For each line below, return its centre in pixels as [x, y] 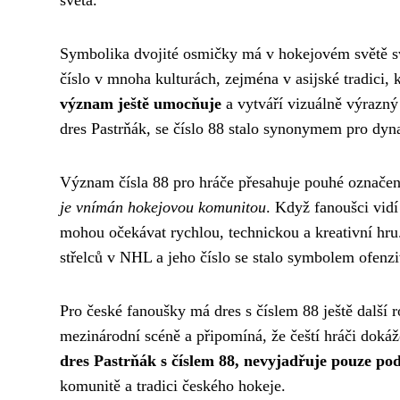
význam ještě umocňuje [141, 104]
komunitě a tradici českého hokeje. [173, 386]
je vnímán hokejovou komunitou [163, 208]
